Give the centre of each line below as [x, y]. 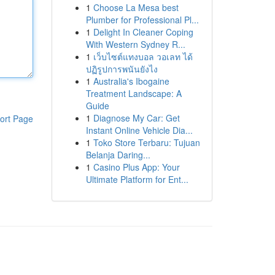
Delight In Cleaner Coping [143, 32]
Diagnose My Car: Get [136, 118]
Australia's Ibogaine [131, 81]
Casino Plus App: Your [136, 167]
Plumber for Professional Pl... [142, 20]
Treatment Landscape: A [134, 93]
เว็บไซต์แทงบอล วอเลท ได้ [143, 56]
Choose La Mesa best [136, 7]
